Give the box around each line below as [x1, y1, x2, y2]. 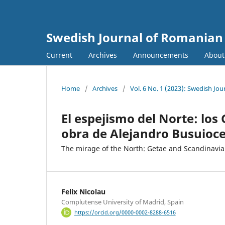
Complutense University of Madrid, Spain [61, 197, 184, 206]
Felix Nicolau [61, 186, 105, 196]
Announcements [133, 50, 188, 60]
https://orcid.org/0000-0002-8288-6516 [74, 209, 176, 216]
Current [46, 50, 72, 60]
